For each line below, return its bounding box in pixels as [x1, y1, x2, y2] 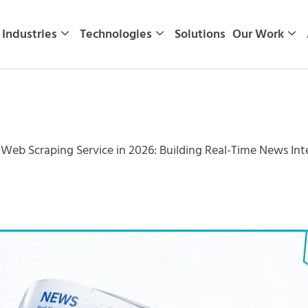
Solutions [174, 24, 225, 45]
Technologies [79, 24, 152, 45]
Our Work [232, 24, 284, 45]
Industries [1, 24, 57, 45]
